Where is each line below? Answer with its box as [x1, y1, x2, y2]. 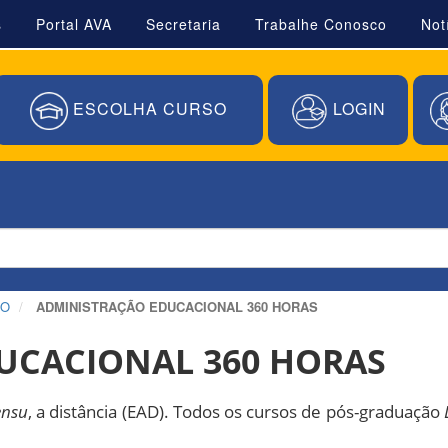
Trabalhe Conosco [255, 14, 387, 34]
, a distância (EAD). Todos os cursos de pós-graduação [28, 400, 444, 423]
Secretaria [146, 14, 221, 34]
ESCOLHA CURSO [67, 97, 227, 121]
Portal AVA [36, 14, 112, 34]
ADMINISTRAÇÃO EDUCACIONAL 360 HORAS [36, 297, 318, 316]
